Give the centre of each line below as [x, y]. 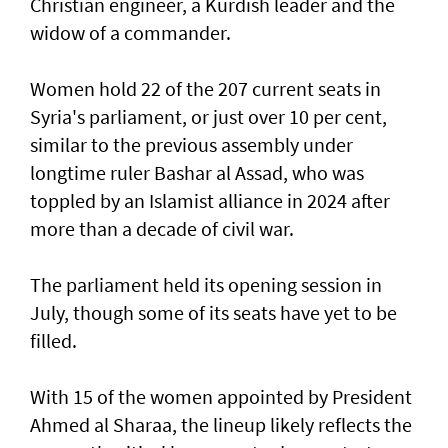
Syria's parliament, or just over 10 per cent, [208, 117]
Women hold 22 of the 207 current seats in [205, 89]
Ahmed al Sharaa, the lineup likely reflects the [221, 425]
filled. [53, 341]
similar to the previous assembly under [191, 145]
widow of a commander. [130, 33]
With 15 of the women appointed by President [221, 397]
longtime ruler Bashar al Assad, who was [197, 173]
